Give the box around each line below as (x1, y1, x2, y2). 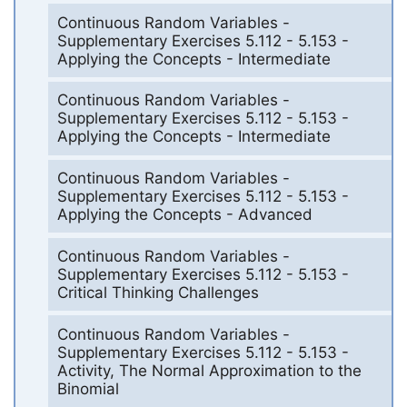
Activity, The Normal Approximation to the (56, 361, 362, 380)
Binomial (56, 379, 119, 398)
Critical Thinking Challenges (56, 283, 259, 302)
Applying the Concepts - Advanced (56, 205, 313, 224)
